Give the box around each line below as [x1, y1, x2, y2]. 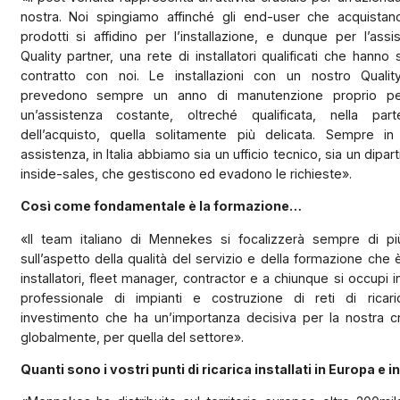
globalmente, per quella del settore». [20, 329, 244, 345]
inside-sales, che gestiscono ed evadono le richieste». [20, 166, 352, 182]
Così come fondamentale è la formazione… [20, 198, 302, 214]
